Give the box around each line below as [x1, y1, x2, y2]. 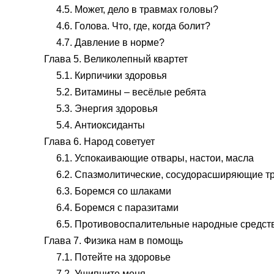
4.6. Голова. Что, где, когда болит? [56, 21, 210, 31]
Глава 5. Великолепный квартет [44, 54, 188, 64]
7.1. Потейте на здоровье [56, 252, 171, 262]
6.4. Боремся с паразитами [56, 202, 179, 213]
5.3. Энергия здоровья [56, 103, 158, 114]
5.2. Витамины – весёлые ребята [56, 87, 206, 97]
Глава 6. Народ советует [44, 136, 155, 147]
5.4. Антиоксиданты [56, 120, 145, 130]
